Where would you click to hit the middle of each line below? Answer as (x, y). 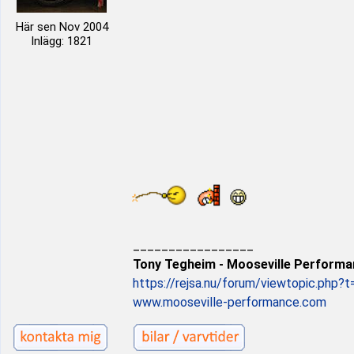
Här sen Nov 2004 (62, 27)
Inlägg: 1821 (62, 41)
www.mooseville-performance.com (230, 302)
